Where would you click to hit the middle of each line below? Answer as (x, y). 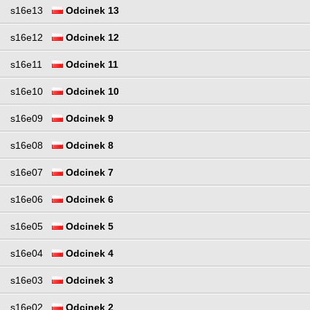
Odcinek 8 (88, 145)
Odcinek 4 (88, 253)
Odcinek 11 (91, 64)
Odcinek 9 (88, 118)
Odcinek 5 (88, 226)
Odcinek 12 (91, 37)
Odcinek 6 (88, 199)
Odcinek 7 (88, 172)
